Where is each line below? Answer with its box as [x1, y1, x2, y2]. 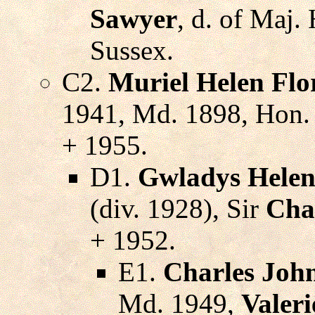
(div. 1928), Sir [90, 193, 266, 224]
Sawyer [90, 4, 177, 34]
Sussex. [90, 35, 174, 66]
